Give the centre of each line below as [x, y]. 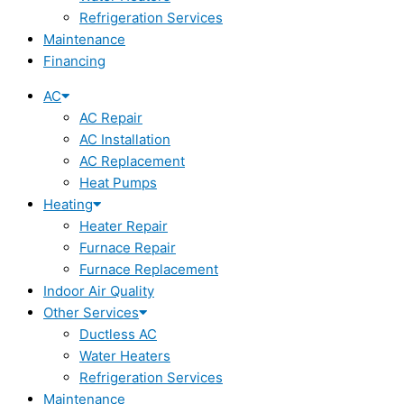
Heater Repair [124, 226]
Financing [74, 61]
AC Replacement [132, 161]
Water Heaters [125, 356]
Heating [68, 205]
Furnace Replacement [149, 270]
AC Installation [125, 140]
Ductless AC [118, 335]
